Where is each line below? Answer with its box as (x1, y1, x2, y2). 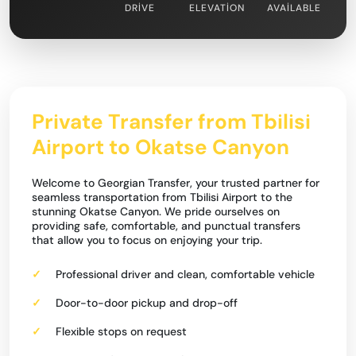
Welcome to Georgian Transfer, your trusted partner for (32, 176, 319, 190)
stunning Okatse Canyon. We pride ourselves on (32, 204, 280, 219)
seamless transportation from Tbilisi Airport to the (32, 190, 292, 204)
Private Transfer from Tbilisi (32, 108, 311, 135)
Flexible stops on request (56, 324, 187, 339)
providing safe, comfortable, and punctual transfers (32, 219, 300, 233)
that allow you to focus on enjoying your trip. (32, 233, 262, 247)
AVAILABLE (266, 2, 321, 14)
